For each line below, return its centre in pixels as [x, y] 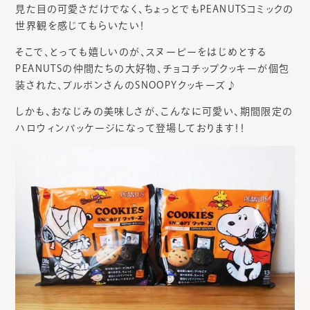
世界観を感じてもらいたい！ [80, 26]
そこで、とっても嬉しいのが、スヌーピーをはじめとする [142, 52]
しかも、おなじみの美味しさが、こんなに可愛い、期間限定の [154, 112]
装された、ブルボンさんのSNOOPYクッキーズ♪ [126, 85]
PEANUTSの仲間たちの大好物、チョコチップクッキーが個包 [153, 69]
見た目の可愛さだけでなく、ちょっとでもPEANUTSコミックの [155, 9]
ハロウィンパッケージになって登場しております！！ [130, 128]
